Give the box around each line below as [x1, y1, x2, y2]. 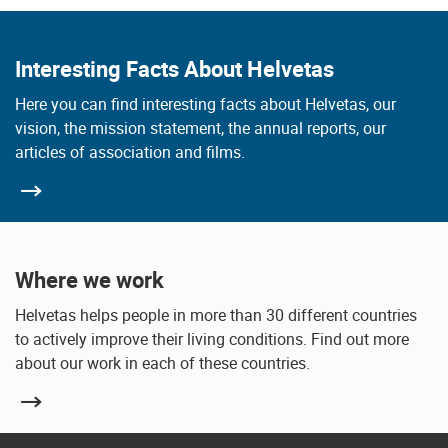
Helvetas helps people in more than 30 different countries [15, 304, 417, 326]
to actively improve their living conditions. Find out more [15, 328, 409, 350]
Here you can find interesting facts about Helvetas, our [15, 93, 396, 115]
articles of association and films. [15, 141, 245, 163]
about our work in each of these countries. [15, 352, 310, 374]
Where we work [15, 265, 164, 294]
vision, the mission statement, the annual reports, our [15, 117, 386, 139]
